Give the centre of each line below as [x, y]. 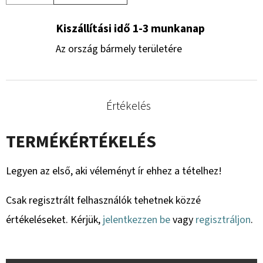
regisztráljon [223, 220]
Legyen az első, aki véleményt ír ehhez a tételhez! [114, 171]
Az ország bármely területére [119, 49]
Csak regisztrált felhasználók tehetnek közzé [103, 200]
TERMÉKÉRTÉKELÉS [81, 141]
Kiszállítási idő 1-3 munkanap [130, 28]
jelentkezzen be [136, 220]
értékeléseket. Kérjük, [54, 220]
